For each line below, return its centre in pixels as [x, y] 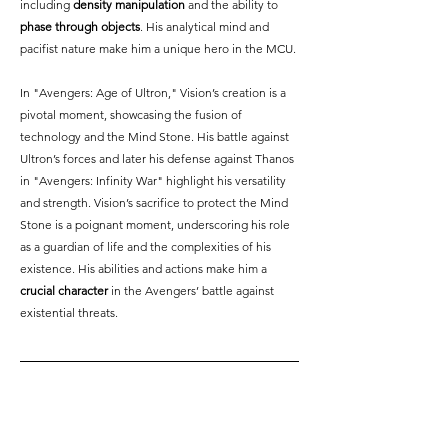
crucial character [64, 290]
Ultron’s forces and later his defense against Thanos [158, 158]
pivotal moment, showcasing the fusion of [132, 114]
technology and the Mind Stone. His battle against [156, 136]
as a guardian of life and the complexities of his [147, 246]
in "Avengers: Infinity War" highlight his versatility [154, 180]
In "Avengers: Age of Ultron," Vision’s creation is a [154, 92]
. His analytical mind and [206, 26]
